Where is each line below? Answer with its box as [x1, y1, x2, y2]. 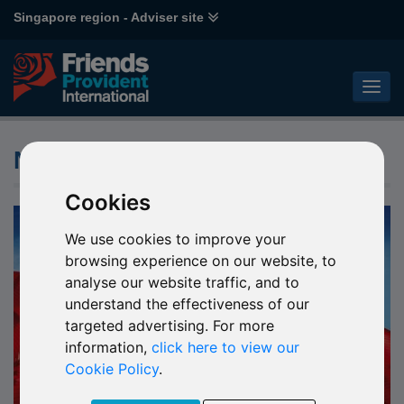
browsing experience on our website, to [65, 251, 337, 270]
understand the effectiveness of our [65, 294, 310, 313]
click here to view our [151, 337, 300, 356]
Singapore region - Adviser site [14, 10, 204, 24]
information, [65, 337, 152, 356]
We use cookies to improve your [65, 229, 287, 248]
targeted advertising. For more [65, 316, 275, 335]
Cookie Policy [65, 359, 160, 378]
